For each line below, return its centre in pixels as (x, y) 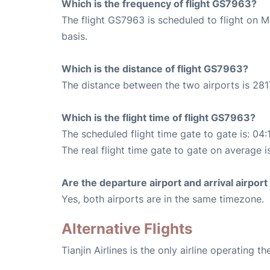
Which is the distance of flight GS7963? (155, 68)
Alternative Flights (127, 228)
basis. (74, 36)
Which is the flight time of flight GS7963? (159, 117)
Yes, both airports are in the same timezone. (163, 199)
